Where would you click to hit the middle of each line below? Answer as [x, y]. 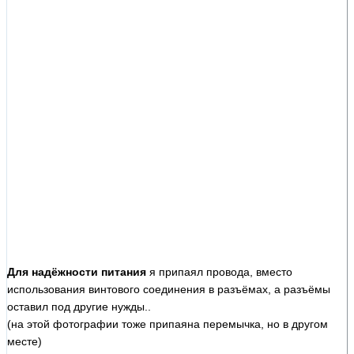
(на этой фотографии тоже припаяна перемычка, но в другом [168, 324]
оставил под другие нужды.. [79, 306]
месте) [24, 341]
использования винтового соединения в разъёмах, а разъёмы [169, 289]
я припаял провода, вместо [219, 271]
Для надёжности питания [77, 271]
